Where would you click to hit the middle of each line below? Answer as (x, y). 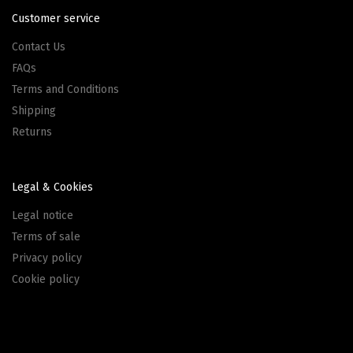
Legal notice (43, 215)
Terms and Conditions (65, 89)
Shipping (34, 110)
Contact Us (39, 46)
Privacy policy (47, 258)
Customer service (56, 18)
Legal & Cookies (52, 187)
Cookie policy (46, 279)
